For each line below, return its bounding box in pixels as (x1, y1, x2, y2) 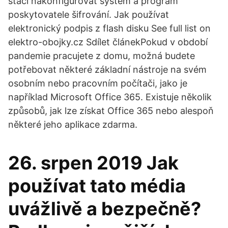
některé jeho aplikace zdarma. (8, 119, 137, 130)
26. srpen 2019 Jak (8, 152, 179, 174)
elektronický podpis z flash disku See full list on (8, 23, 211, 34)
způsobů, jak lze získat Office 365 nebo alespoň (8, 105, 214, 116)
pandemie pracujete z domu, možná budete (8, 50, 195, 61)
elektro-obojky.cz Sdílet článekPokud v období (8, 37, 208, 47)
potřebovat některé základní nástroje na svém (8, 64, 207, 75)
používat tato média (8, 175, 186, 197)
